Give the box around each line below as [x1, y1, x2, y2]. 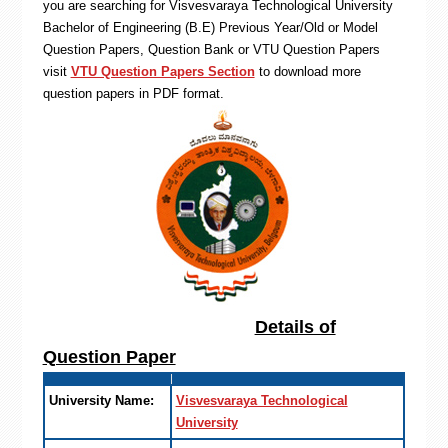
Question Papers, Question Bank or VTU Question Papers [42, 42, 380, 57]
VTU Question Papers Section [70, 64, 255, 79]
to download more [254, 64, 361, 79]
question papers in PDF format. [42, 86, 224, 101]
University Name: [48, 393, 154, 408]
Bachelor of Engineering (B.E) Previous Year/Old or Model [42, 20, 378, 35]
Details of [254, 317, 336, 337]
